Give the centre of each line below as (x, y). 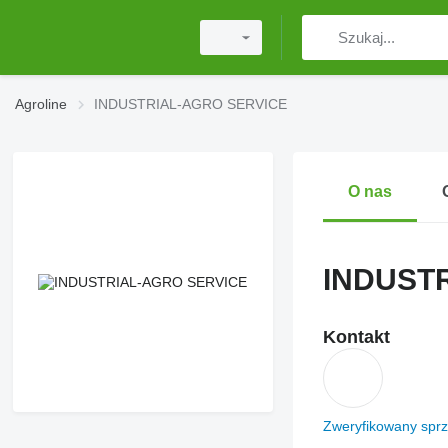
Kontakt (356, 337)
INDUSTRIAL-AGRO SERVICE (190, 104)
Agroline (41, 104)
